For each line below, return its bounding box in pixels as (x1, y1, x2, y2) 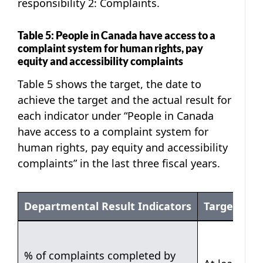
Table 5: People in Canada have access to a (18, 28, 215, 42)
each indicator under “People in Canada (18, 108, 214, 123)
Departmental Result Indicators (24, 198, 191, 213)
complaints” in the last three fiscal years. (18, 156, 220, 170)
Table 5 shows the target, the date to (18, 76, 201, 91)
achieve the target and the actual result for (18, 92, 231, 107)
